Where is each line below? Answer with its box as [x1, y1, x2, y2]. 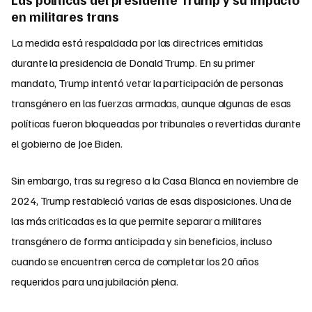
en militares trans [11, 8, 119, 25]
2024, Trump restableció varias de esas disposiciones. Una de [11, 193, 292, 208]
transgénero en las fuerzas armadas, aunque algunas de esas [11, 95, 292, 110]
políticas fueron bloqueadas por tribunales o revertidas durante [11, 116, 301, 130]
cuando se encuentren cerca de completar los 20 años [11, 253, 259, 268]
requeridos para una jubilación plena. [11, 274, 179, 288]
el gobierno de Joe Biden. [11, 136, 123, 150]
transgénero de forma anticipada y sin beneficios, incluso [11, 233, 272, 248]
